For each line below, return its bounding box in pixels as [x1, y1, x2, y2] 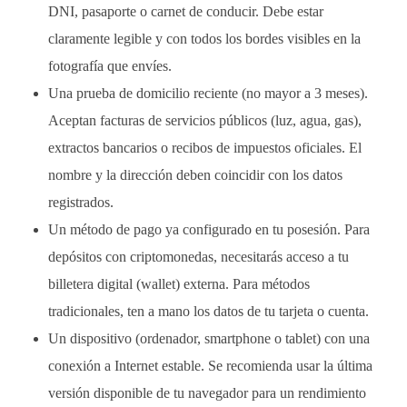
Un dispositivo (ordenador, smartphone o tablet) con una [47, 330, 370, 346]
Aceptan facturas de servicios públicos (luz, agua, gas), [47, 112, 362, 128]
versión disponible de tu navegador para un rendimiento [47, 384, 366, 401]
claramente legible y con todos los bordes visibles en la [47, 30, 361, 46]
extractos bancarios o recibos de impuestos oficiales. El [47, 139, 362, 155]
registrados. [47, 194, 114, 210]
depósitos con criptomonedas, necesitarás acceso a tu [47, 248, 349, 264]
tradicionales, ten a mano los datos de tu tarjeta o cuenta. [47, 303, 369, 319]
